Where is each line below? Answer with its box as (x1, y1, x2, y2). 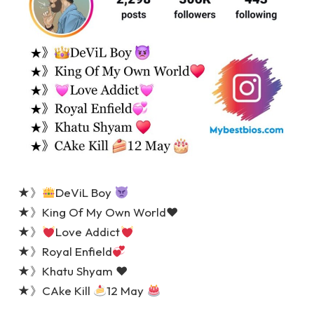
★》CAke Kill (18, 283, 93, 299)
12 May (107, 283, 147, 299)
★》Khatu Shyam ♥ (18, 264, 128, 279)
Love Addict (55, 224, 121, 240)
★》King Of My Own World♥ (18, 205, 178, 220)
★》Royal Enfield (18, 244, 112, 259)
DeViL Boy (55, 185, 115, 200)
